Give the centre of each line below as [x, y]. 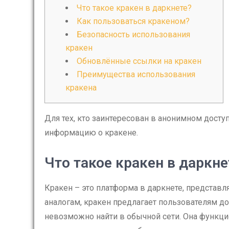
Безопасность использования [133, 35]
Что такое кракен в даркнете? [134, 8]
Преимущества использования [136, 74]
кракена [81, 88]
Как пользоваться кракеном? [133, 21]
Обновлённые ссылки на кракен [139, 61]
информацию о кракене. [91, 133]
